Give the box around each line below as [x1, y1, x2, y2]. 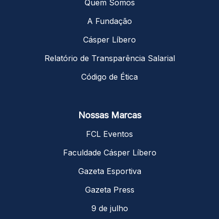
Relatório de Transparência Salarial [44, 53, 175, 63]
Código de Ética [81, 71, 138, 82]
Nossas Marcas [78, 109, 141, 120]
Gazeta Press [85, 184, 134, 195]
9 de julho [91, 203, 128, 213]
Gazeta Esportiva [78, 166, 141, 176]
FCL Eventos [86, 129, 133, 139]
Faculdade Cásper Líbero [63, 147, 156, 157]
